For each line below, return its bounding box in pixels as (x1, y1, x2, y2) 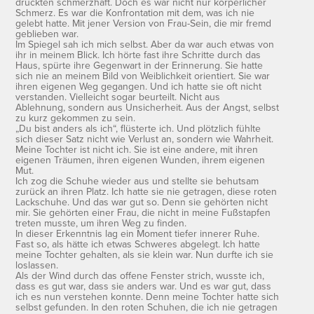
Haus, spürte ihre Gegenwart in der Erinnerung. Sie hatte (15, 57, 264, 72)
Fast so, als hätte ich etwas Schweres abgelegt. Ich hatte (15, 236, 261, 251)
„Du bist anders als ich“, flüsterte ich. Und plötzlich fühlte (15, 121, 261, 135)
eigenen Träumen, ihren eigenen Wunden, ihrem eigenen (15, 152, 266, 167)
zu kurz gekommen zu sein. (15, 110, 136, 125)
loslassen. (15, 257, 59, 272)
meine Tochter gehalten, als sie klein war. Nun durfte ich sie (15, 247, 274, 261)
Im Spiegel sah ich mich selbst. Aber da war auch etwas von (15, 36, 275, 51)
